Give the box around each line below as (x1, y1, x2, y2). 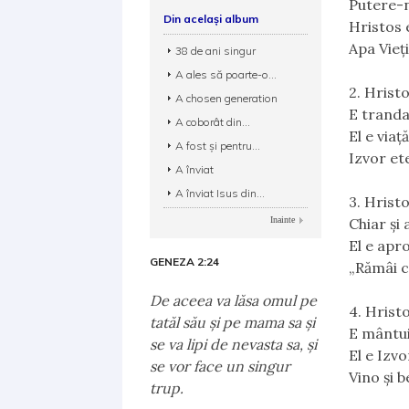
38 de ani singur (175, 44, 257, 58)
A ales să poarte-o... (175, 68, 278, 81)
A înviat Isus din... (175, 186, 266, 200)
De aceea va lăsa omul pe (150, 291, 318, 309)
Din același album (163, 12, 259, 26)
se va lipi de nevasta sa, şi (150, 335, 318, 353)
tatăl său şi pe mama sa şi (150, 313, 316, 331)
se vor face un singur (150, 357, 291, 375)
